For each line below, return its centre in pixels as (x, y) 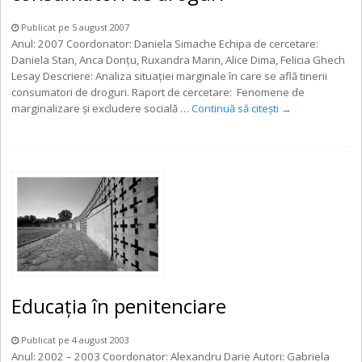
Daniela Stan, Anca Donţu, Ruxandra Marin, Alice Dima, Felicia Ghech (179, 59)
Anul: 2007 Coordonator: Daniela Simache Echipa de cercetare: (165, 43)
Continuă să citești (237, 108)
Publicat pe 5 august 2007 (74, 27)
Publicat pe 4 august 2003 (74, 339)
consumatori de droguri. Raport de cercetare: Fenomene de (158, 92)
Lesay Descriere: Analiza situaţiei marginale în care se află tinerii (170, 76)
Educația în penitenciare (119, 305)
